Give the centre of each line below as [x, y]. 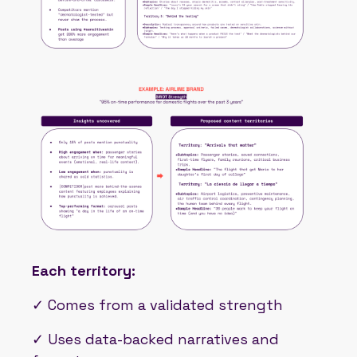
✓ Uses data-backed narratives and [155, 339]
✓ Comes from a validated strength [157, 304]
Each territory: [84, 270]
